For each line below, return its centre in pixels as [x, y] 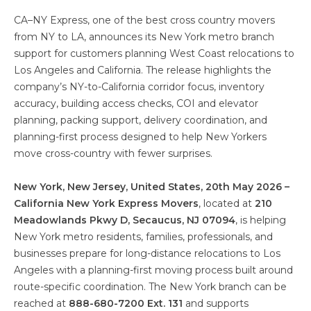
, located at [227, 203]
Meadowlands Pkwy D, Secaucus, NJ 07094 [125, 220]
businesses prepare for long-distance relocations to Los [147, 253]
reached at [41, 303]
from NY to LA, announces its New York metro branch [144, 37]
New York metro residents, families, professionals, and [143, 237]
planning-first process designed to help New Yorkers [140, 137]
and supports [216, 303]
